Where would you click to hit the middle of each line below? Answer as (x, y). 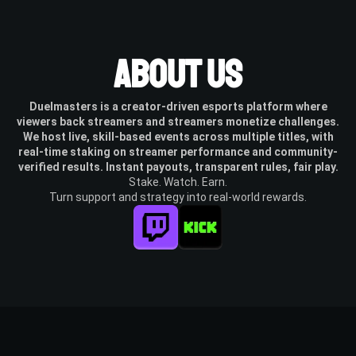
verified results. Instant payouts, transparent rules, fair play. (178, 166)
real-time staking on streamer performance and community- (178, 151)
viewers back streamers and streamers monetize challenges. (178, 121)
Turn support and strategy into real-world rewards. (178, 197)
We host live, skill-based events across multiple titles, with (178, 136)
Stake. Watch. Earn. (178, 182)
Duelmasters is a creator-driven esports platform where (178, 106)
